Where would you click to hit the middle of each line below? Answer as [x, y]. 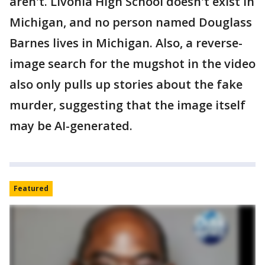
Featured [31, 188]
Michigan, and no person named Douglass [131, 22]
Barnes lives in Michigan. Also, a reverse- [126, 43]
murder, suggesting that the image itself [127, 105]
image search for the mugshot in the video [132, 63]
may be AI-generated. [71, 125]
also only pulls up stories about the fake [126, 84]
